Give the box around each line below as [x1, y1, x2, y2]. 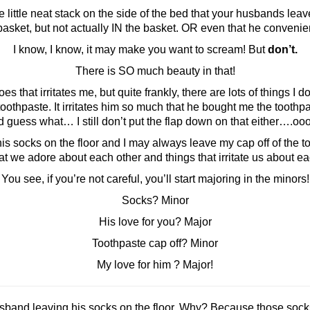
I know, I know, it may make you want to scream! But [12, 44, 268, 55]
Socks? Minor [121, 194, 189, 206]
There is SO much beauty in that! [75, 65, 235, 77]
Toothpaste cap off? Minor [92, 237, 218, 249]
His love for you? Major [98, 216, 212, 228]
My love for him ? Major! [97, 259, 213, 271]
